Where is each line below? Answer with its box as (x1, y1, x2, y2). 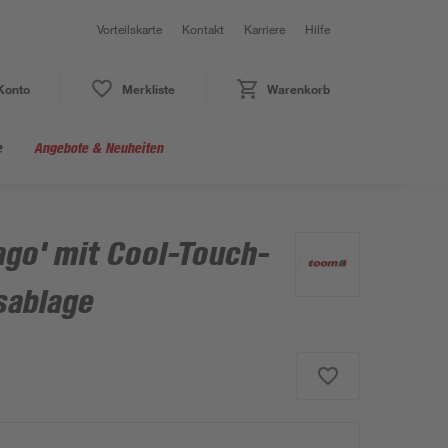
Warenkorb (266, 81, 330, 97)
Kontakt (182, 21, 224, 37)
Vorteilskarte (97, 21, 162, 37)
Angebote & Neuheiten (34, 139, 163, 156)
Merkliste (121, 81, 175, 97)
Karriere (244, 21, 285, 37)
